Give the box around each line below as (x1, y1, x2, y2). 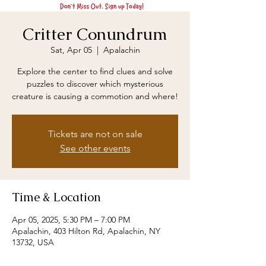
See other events (59, 142, 131, 154)
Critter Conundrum (23, 23, 167, 45)
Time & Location (12, 189, 101, 205)
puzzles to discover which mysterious (27, 78, 163, 89)
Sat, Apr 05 (50, 45, 92, 55)
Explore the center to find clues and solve (17, 66, 173, 77)
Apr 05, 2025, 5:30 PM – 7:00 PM (12, 214, 130, 225)
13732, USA (12, 237, 54, 248)
